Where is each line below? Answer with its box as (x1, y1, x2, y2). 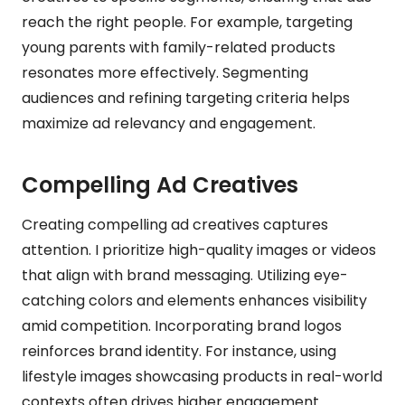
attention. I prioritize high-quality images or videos (22, 239, 376, 260)
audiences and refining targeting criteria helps (22, 87, 350, 108)
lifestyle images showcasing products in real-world (22, 365, 382, 387)
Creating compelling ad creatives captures (22, 213, 328, 235)
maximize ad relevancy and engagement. (22, 112, 316, 134)
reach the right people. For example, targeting (22, 11, 353, 33)
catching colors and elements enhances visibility (22, 289, 367, 311)
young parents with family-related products (22, 36, 335, 58)
